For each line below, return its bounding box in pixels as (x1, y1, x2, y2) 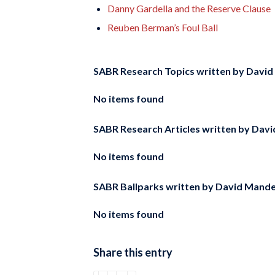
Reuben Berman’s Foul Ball (107, 21, 218, 33)
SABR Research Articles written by (93, 122, 250, 134)
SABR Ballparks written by (93, 180, 214, 192)
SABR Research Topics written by (93, 65, 244, 77)
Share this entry (93, 245, 172, 259)
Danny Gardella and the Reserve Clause (107, 2, 271, 14)
